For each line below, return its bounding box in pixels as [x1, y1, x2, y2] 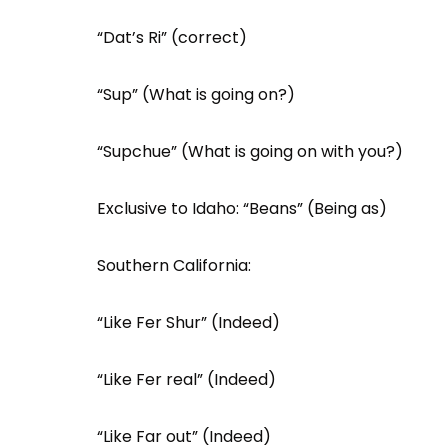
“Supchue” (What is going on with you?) [97, 140, 403, 163]
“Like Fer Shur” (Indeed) [97, 311, 280, 334]
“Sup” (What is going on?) [97, 83, 295, 106]
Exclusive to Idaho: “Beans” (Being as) [97, 197, 387, 220]
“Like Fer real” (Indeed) [97, 368, 276, 391]
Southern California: [97, 254, 251, 277]
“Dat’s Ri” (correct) [97, 26, 247, 49]
